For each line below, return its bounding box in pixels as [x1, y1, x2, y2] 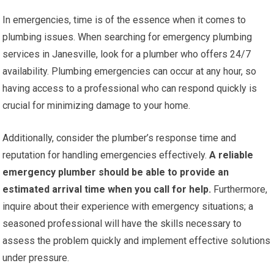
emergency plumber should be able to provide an [2, 166, 229, 179]
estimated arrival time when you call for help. [2, 183, 212, 196]
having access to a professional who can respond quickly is [2, 83, 257, 95]
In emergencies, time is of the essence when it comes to [2, 14, 246, 26]
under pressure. [2, 252, 70, 264]
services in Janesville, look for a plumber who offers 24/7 [2, 48, 251, 61]
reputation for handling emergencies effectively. [2, 149, 207, 161]
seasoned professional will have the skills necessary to [2, 218, 242, 230]
